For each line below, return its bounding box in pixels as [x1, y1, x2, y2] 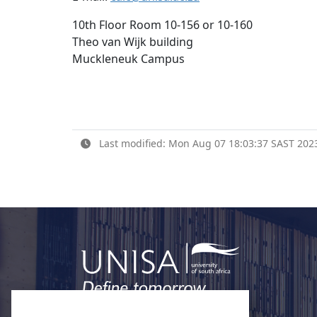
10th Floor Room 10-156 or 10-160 [72, 17, 253, 33]
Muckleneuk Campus [72, 51, 185, 67]
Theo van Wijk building [72, 34, 193, 50]
